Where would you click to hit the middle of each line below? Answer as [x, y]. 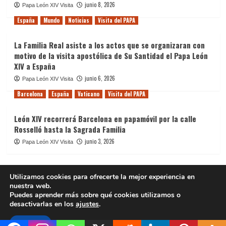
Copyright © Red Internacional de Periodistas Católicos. [112, 190]
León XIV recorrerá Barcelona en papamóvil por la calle [105, 118]
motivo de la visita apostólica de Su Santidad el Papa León [111, 55]
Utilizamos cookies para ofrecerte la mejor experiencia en [102, 177]
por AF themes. [134, 203]
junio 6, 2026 [100, 78]
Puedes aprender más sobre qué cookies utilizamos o [95, 195]
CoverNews [86, 203]
